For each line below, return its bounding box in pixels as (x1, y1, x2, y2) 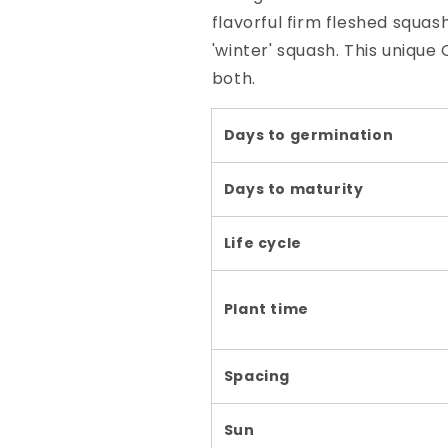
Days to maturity (223, 179, 364, 199)
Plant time (223, 299, 309, 319)
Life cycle (223, 233, 302, 253)
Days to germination (223, 125, 394, 145)
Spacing (223, 366, 290, 386)
